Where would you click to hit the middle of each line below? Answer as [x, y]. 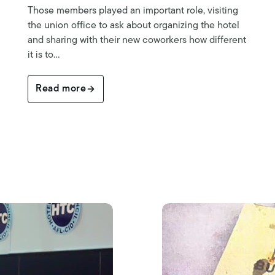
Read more [61, 89]
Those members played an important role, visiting [133, 11]
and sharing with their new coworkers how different [137, 41]
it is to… [44, 56]
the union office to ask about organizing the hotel [134, 26]
